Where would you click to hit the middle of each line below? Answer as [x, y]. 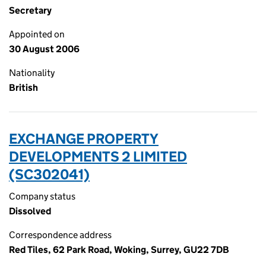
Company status [42, 196]
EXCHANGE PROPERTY [84, 139]
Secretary [30, 10]
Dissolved [30, 211]
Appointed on [37, 34]
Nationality [32, 73]
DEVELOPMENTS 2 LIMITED [98, 156]
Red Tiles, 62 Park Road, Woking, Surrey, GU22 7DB [119, 250]
